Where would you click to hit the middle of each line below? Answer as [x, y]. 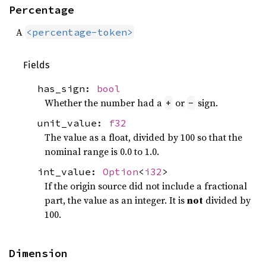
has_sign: [67, 89]
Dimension [38, 253]
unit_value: [73, 123]
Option [121, 171]
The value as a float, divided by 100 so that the [143, 137]
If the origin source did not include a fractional [146, 186]
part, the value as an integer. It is [116, 200]
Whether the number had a [104, 103]
